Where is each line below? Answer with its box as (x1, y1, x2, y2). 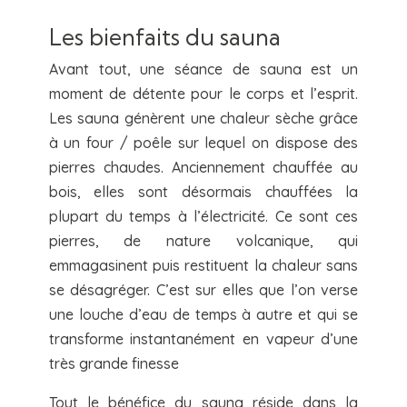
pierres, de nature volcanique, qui (48, 232, 359, 251)
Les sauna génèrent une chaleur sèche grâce (48, 109, 359, 128)
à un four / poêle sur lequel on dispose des (48, 134, 359, 153)
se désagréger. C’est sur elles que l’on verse (48, 281, 359, 300)
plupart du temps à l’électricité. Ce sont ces (48, 207, 359, 226)
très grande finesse (48, 354, 179, 373)
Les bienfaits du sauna (48, 23, 281, 52)
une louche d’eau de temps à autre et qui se (48, 305, 359, 324)
